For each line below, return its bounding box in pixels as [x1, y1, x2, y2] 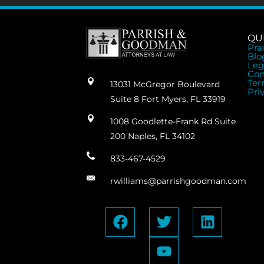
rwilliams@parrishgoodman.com [110, 175, 246, 186]
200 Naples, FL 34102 [110, 130, 195, 141]
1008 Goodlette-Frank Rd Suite [110, 115, 236, 127]
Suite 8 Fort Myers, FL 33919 [110, 93, 226, 104]
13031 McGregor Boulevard [110, 78, 220, 90]
